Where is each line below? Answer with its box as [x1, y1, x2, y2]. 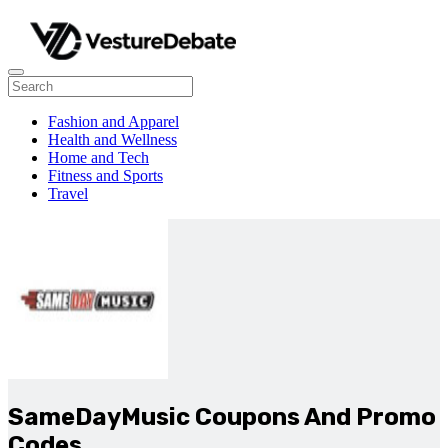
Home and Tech [48, 149, 149, 166]
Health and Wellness [48, 131, 177, 148]
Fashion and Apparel [48, 113, 179, 130]
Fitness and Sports [48, 167, 163, 184]
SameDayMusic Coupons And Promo [8, 402, 436, 431]
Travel [48, 185, 88, 202]
